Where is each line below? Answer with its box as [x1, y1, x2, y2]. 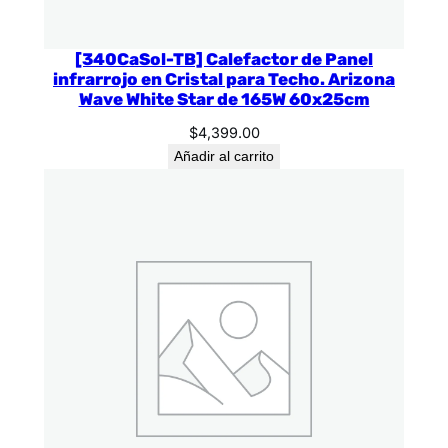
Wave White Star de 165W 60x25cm [78, 88, 370, 109]
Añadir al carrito [174, 147, 274, 164]
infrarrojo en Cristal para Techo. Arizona [53, 68, 395, 89]
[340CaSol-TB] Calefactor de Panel [75, 48, 373, 69]
